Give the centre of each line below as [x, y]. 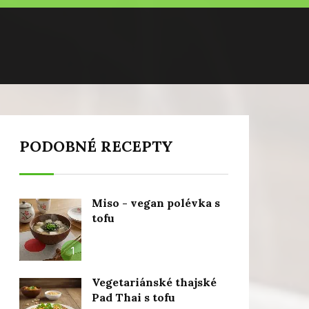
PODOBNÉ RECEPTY [96, 146]
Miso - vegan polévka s [156, 203]
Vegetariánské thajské [154, 282]
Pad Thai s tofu [133, 297]
